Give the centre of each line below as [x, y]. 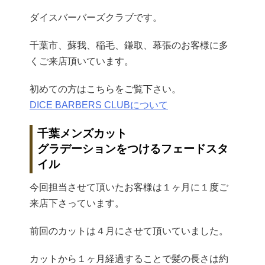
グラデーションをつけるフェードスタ [133, 149]
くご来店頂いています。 [82, 62]
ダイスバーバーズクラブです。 [96, 18]
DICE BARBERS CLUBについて [99, 105]
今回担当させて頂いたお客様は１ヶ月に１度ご [129, 188]
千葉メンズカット [82, 134]
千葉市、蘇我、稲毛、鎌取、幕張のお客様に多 [129, 46]
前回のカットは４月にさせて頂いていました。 [129, 231]
